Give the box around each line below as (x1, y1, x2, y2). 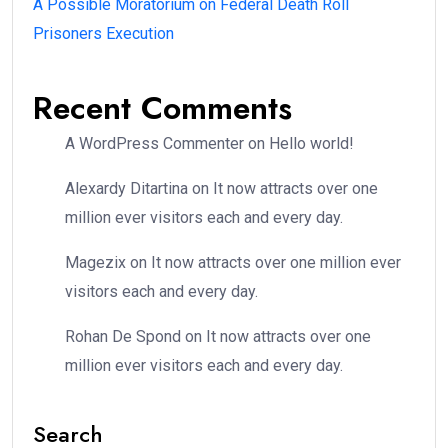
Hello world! (269, 133, 354, 153)
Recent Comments (33, 84, 292, 131)
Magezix (65, 252, 126, 272)
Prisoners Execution (33, 23, 174, 43)
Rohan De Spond (65, 326, 181, 346)
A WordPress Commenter (65, 133, 244, 153)
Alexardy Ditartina (65, 178, 188, 198)
